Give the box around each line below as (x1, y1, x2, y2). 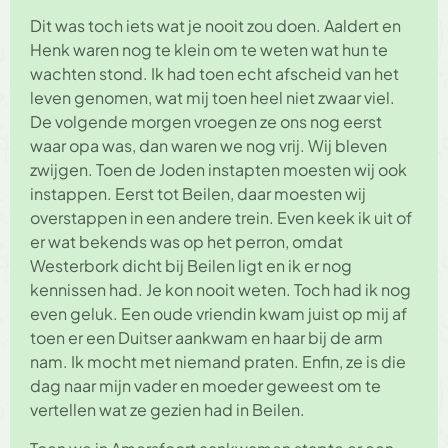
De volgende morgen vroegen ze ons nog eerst (30, 111, 382, 133)
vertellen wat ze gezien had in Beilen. (30, 399, 305, 421)
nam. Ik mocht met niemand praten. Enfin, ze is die (30, 351, 406, 373)
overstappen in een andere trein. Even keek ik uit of (30, 207, 412, 229)
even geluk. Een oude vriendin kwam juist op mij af (30, 303, 407, 325)
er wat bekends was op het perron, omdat (30, 231, 343, 253)
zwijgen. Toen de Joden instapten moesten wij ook (30, 159, 407, 181)
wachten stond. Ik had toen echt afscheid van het (30, 63, 399, 85)
